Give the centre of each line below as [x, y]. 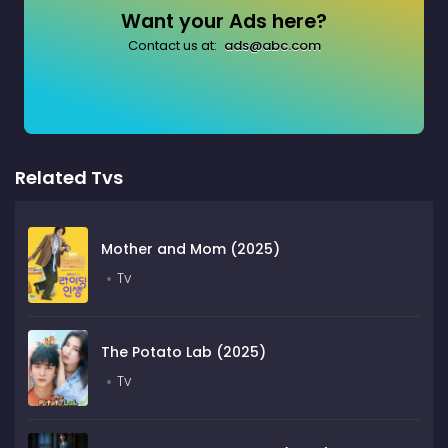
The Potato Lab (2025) [183, 352]
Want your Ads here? [224, 22]
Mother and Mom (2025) [190, 249]
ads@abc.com [272, 46]
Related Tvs [69, 178]
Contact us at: [173, 46]
